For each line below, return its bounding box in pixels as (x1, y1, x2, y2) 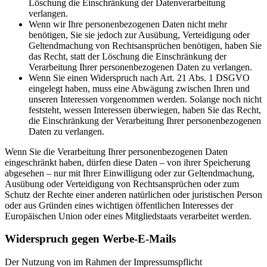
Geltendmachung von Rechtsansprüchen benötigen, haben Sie (29, 40, 262, 51)
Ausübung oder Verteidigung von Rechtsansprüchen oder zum (5, 178, 239, 189)
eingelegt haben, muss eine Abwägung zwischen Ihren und (29, 83, 250, 94)
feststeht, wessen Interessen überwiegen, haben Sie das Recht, (29, 104, 261, 115)
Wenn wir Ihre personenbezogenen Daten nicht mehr (29, 18, 227, 29)
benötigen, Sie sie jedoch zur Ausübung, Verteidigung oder (29, 29, 250, 40)
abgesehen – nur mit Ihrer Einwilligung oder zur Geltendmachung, (5, 167, 254, 178)
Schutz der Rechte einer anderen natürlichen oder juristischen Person (5, 189, 262, 200)
